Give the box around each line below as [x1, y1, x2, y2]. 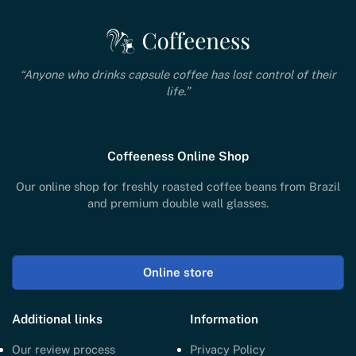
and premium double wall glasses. [87, 195, 269, 210]
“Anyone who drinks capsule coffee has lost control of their [20, 67, 336, 81]
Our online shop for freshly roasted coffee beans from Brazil [16, 179, 340, 193]
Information [190, 311, 258, 326]
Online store [142, 265, 214, 279]
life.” [166, 83, 190, 98]
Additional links [12, 311, 103, 326]
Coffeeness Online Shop [107, 148, 249, 163]
